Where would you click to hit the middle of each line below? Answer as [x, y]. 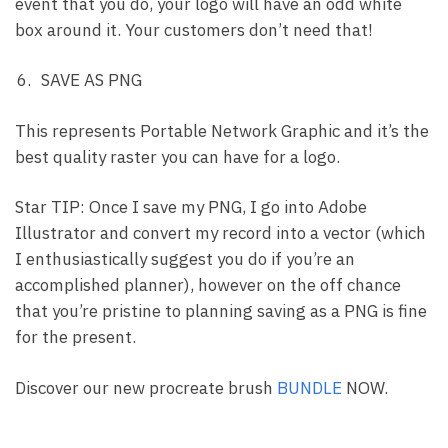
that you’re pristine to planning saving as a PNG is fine [221, 311]
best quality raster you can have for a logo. [177, 157]
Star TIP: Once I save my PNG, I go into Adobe [191, 207]
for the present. [75, 337]
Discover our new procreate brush [146, 387]
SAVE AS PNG [91, 80]
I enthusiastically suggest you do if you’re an [185, 259]
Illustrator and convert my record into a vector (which [220, 233]
